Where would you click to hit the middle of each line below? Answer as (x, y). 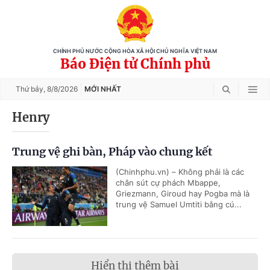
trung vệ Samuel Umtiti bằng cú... (179, 204)
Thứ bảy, (31, 89)
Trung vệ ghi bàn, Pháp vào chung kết (112, 152)
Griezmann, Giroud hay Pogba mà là (183, 193)
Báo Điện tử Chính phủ (135, 64)
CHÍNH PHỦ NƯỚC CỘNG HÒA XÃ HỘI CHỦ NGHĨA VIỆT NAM (135, 51)
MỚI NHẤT (103, 89)
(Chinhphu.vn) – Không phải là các (180, 172)
